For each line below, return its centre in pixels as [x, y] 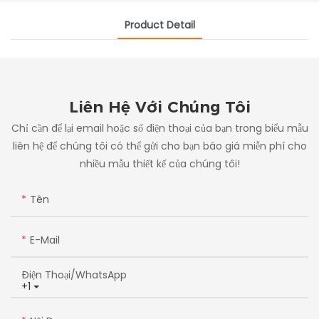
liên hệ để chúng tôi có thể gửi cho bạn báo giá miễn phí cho [159, 146]
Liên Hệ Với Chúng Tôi [159, 108]
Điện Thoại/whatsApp [74, 274]
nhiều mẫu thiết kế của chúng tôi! [159, 163]
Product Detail [159, 25]
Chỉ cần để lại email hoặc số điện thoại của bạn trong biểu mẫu [159, 128]
